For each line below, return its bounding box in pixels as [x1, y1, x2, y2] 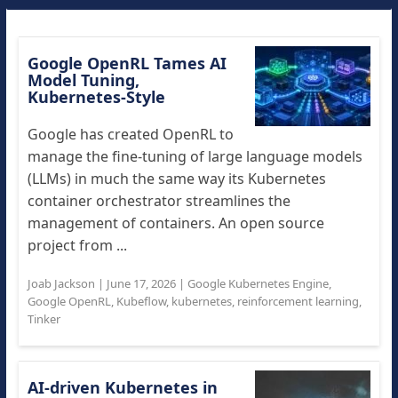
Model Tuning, [27, 69, 139, 91]
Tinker [27, 311, 60, 327]
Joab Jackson [27, 275, 95, 291]
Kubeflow [115, 293, 166, 309]
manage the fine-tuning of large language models [27, 147, 362, 166]
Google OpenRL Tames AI [27, 52, 227, 74]
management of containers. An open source [27, 213, 324, 233]
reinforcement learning [236, 293, 359, 309]
